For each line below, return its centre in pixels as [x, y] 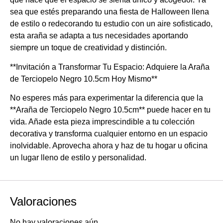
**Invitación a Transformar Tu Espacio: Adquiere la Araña [110, 67]
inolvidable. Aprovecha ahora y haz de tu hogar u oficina [109, 146]
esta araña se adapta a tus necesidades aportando [99, 36]
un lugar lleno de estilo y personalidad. [78, 158]
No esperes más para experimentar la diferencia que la [107, 98]
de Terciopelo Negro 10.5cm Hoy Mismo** [84, 79]
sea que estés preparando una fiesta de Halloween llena [110, 12]
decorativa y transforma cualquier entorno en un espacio [109, 134]
